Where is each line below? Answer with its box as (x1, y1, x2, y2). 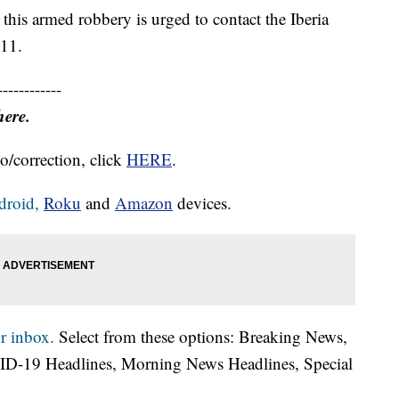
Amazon (115, 191, 173, 215)
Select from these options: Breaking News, (54, 325, 347, 348)
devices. (173, 191, 232, 215)
